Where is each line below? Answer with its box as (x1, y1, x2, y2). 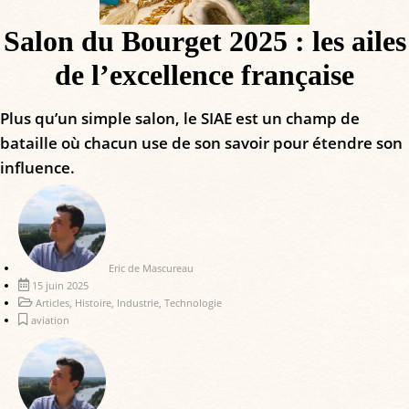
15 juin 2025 (32, 278, 89, 292)
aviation (31, 312, 69, 327)
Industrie (117, 295, 159, 309)
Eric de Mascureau (109, 260, 194, 275)
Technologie (164, 295, 222, 309)
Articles (36, 295, 69, 309)
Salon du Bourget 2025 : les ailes (3, 24, 406, 58)
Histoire (75, 295, 111, 309)
